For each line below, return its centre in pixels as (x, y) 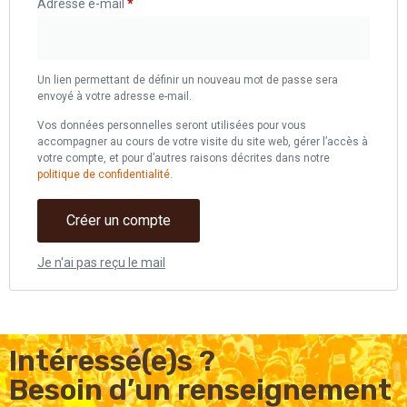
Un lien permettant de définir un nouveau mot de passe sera (188, 79)
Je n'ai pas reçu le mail (101, 263)
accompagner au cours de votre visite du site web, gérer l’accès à (203, 142)
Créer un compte (119, 221)
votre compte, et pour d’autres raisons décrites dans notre (184, 159)
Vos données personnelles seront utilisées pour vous (172, 126)
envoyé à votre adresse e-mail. (114, 96)
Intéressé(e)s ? (112, 360)
